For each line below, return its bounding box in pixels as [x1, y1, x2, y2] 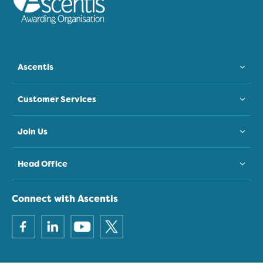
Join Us [18, 126, 48, 137]
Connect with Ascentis [12, 192, 118, 205]
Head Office [18, 158, 68, 169]
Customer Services [18, 93, 96, 104]
